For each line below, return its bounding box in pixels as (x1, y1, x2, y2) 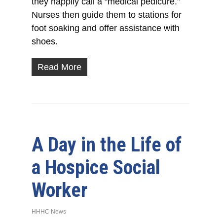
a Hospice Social (32, 156, 161, 180)
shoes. (32, 37, 58, 47)
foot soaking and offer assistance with (32, 23, 180, 34)
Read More (37, 62, 82, 73)
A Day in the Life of (32, 133, 182, 157)
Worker (32, 179, 88, 202)
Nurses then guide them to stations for (32, 10, 182, 20)
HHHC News (32, 208, 67, 216)
